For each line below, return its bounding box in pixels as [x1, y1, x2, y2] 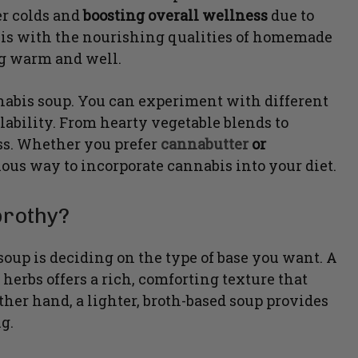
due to [271, 6, 314, 26]
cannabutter [161, 134, 249, 154]
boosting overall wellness [83, 6, 271, 26]
